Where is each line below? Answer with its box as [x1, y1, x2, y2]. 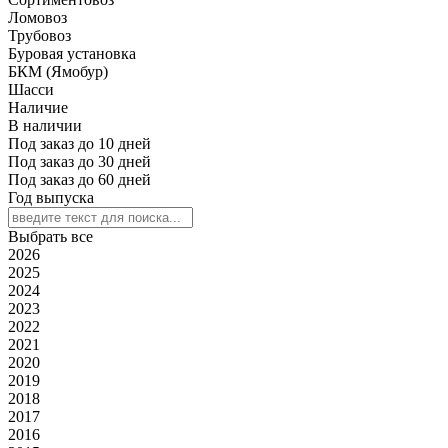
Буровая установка [8, 44, 136, 62]
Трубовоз [8, 26, 71, 44]
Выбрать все [8, 227, 93, 245]
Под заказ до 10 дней [8, 134, 151, 152]
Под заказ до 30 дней [8, 152, 151, 170]
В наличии [8, 116, 82, 134]
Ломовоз [8, 8, 67, 26]
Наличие [8, 98, 68, 116]
